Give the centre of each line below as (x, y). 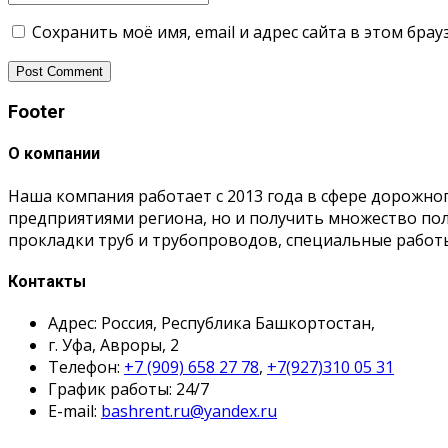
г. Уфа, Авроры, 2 (113, 345)
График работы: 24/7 (128, 389)
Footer (36, 112)
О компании (54, 154)
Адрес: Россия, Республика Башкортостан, (211, 323)
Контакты (47, 281)
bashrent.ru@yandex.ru (189, 411)
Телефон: (86, 367)
